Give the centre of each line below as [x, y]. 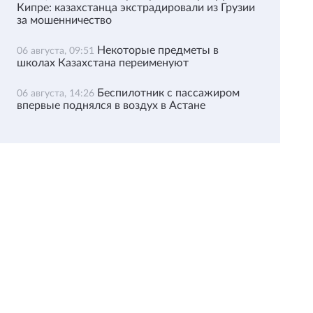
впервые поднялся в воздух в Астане [111, 105]
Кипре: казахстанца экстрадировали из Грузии [136, 8]
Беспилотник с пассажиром [168, 93]
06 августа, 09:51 [57, 51]
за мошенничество [64, 20]
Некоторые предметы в [158, 50]
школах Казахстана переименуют [102, 63]
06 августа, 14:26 [57, 94]
